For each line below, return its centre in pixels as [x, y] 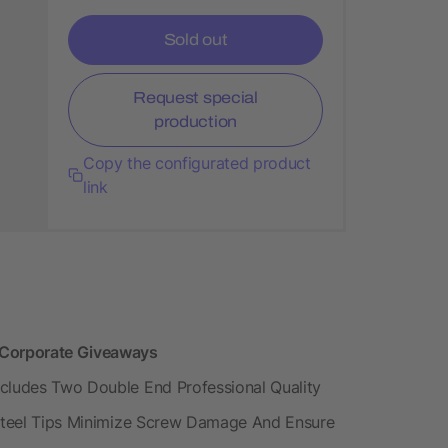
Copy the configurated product [196, 162]
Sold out [195, 39]
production [195, 121]
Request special [195, 97]
